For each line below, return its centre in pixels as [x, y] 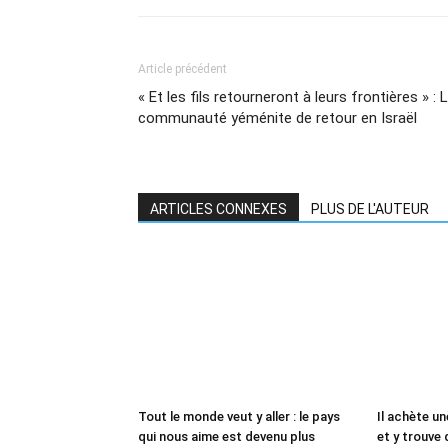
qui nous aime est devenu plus [226, 436]
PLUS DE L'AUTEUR [370, 209]
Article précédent [182, 69]
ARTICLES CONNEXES [218, 209]
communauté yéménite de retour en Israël [277, 118]
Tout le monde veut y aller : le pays [239, 416]
